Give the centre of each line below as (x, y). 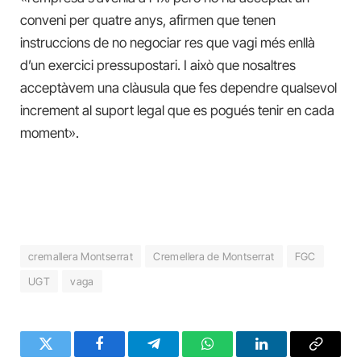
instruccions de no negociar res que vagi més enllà (168, 42)
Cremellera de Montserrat (214, 256)
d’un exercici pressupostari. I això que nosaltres (158, 65)
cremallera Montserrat (81, 256)
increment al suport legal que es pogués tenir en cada (177, 110)
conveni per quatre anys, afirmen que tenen (148, 20)
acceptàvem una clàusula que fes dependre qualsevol (178, 87)
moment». (50, 133)
